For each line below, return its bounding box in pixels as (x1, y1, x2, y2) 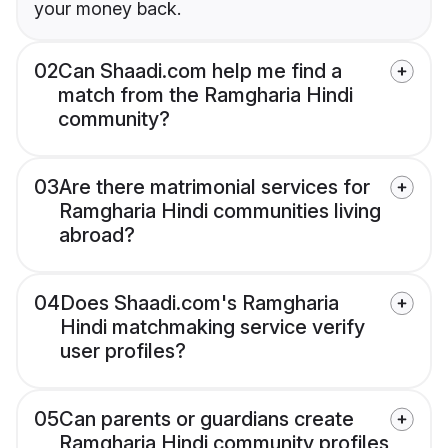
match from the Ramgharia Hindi (58, 83, 353, 108)
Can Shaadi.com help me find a (58, 59, 342, 84)
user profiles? (60, 339, 186, 364)
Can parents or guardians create (59, 407, 354, 432)
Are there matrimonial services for (59, 175, 370, 200)
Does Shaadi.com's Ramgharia (60, 291, 339, 316)
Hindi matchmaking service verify (60, 315, 365, 340)
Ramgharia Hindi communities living (59, 199, 381, 224)
